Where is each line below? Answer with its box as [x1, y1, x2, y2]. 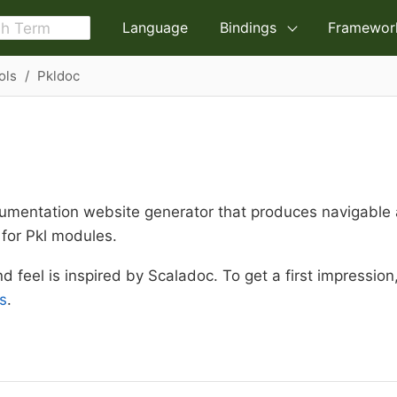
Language [122, 19, 188, 36]
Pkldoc [36, 66, 80, 84]
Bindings [220, 19, 276, 36]
